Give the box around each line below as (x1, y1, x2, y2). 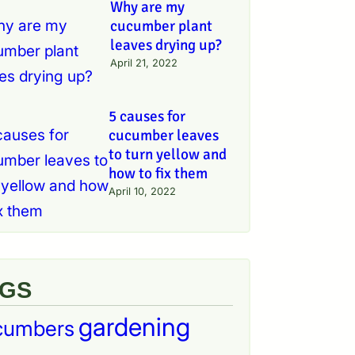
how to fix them (108, 163, 208, 183)
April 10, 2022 (108, 185, 176, 197)
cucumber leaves (108, 125, 219, 145)
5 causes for (108, 106, 185, 126)
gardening (78, 311, 190, 343)
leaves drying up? (109, 36, 222, 55)
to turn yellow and (108, 144, 227, 164)
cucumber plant (109, 17, 212, 36)
